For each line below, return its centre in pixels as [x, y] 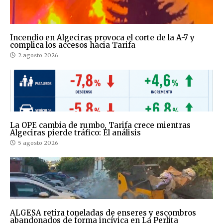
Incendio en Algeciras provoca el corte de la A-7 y [102, 37]
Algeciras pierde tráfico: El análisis [75, 132]
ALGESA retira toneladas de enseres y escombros [103, 213]
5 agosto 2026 [38, 143]
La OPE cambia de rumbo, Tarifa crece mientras [100, 125]
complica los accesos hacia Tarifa [73, 45]
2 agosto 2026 [38, 55]
